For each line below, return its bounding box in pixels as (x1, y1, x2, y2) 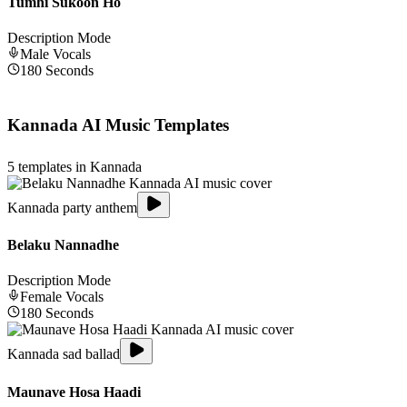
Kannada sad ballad (7, 346, 120, 362)
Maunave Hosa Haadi (7, 383, 141, 400)
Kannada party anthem (7, 199, 137, 215)
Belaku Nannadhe (7, 237, 119, 253)
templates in (15, 158, 90, 174)
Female (20, 289, 62, 305)
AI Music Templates (78, 115, 229, 135)
